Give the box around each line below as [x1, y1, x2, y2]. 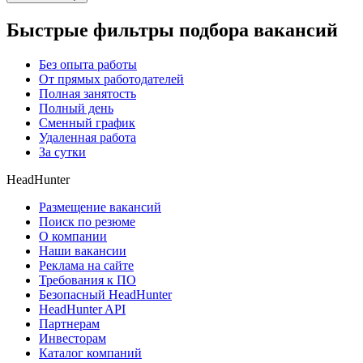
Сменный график [39, 116, 135, 130]
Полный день [39, 101, 113, 116]
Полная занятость [39, 87, 136, 101]
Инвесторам [39, 331, 106, 346]
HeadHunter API [39, 302, 126, 317]
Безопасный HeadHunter [39, 288, 172, 302]
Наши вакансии [39, 244, 126, 258]
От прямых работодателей [39, 72, 184, 87]
